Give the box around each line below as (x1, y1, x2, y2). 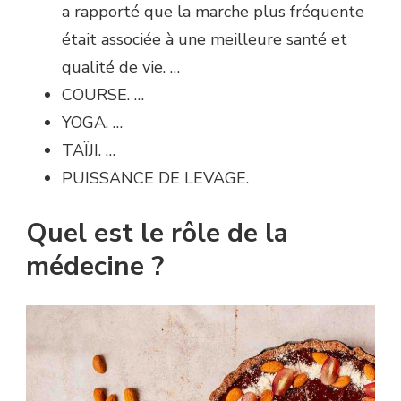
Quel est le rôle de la (26, 215, 288, 252)
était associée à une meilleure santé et (62, 29, 347, 51)
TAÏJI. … (62, 140, 115, 162)
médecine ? (26, 248, 164, 286)
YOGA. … (62, 112, 123, 134)
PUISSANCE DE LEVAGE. (62, 167, 249, 190)
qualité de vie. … (62, 56, 180, 79)
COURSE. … (62, 84, 144, 107)
